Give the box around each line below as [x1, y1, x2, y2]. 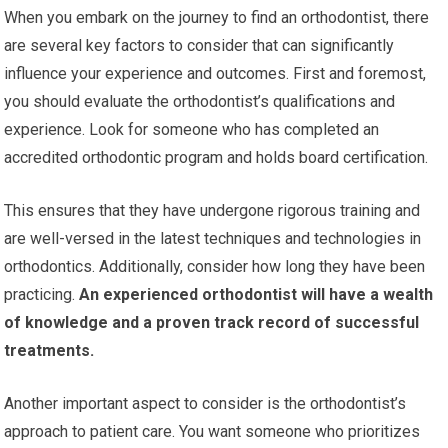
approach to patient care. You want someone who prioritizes [4, 422, 421, 442]
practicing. [4, 285, 76, 305]
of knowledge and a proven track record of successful [4, 313, 420, 333]
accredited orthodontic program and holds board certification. [4, 148, 429, 168]
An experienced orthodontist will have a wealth [75, 285, 434, 305]
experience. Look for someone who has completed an [4, 120, 380, 140]
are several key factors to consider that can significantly [4, 36, 395, 56]
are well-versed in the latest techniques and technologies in [4, 229, 422, 249]
